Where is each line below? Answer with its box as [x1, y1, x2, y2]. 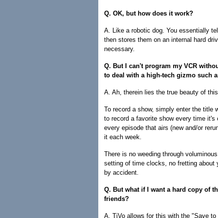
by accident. [104, 169, 139, 176]
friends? [104, 195, 129, 202]
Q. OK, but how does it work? [104, 10, 193, 17]
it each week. [104, 133, 142, 141]
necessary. [104, 45, 135, 53]
